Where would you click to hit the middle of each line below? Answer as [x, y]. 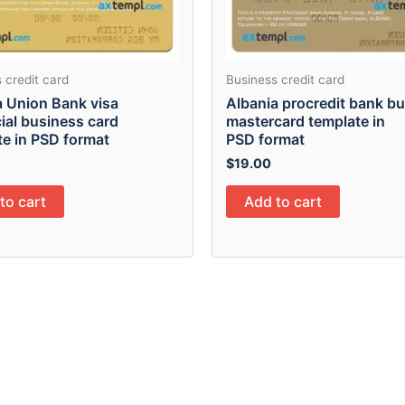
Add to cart [283, 202]
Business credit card [285, 80]
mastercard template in [306, 121]
